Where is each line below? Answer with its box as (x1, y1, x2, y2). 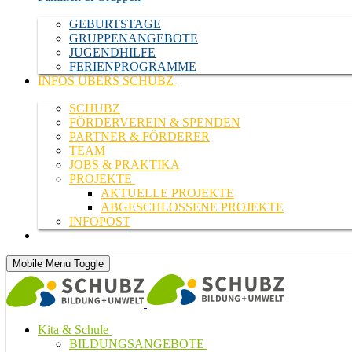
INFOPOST (69, 214, 130, 228)
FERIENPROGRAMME (69, 60, 196, 73)
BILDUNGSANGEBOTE (69, 337, 204, 350)
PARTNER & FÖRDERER (69, 130, 210, 143)
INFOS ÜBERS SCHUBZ (38, 74, 174, 87)
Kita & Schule (38, 323, 108, 336)
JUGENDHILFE (69, 46, 156, 59)
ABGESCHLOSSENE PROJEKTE (101, 200, 284, 214)
